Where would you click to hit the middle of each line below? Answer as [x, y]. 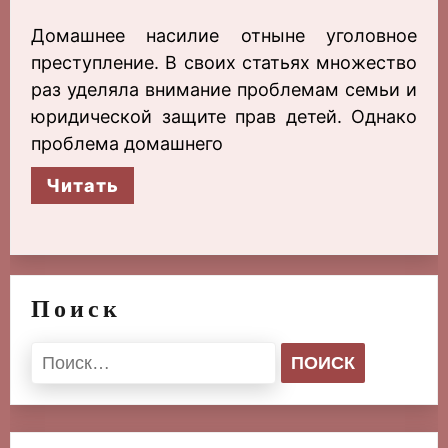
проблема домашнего [127, 144]
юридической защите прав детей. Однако [224, 117]
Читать [82, 186]
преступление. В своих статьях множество [224, 63]
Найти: [59, 355]
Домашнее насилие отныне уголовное [224, 36]
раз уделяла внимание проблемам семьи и [224, 90]
